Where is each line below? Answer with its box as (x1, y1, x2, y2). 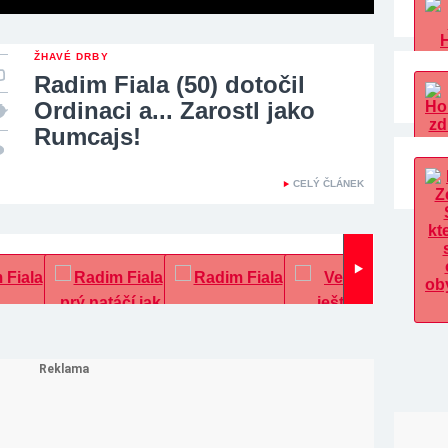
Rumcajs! (34, 122, 141, 150)
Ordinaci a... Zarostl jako (34, 96, 315, 124)
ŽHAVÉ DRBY (34, 50, 109, 62)
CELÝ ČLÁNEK (293, 177, 364, 189)
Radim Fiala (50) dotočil (34, 70, 305, 98)
